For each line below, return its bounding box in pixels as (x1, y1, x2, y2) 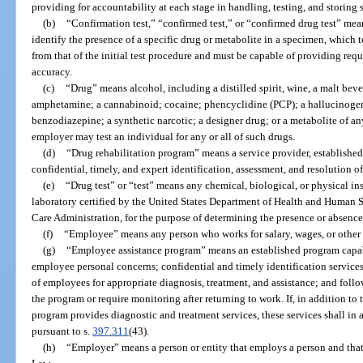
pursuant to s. (32, 324, 93, 337)
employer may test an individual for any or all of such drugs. (32, 130, 296, 143)
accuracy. (32, 65, 73, 78)
